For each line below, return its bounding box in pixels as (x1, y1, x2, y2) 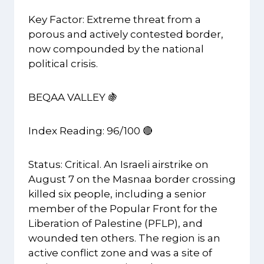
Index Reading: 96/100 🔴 (28, 125, 153, 137)
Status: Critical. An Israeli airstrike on (28, 159, 209, 171)
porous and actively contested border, (28, 28, 223, 41)
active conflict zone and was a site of (28, 247, 212, 259)
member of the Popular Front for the (28, 203, 217, 215)
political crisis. (28, 58, 98, 70)
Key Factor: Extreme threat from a (28, 14, 201, 26)
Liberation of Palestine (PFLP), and (28, 217, 203, 230)
